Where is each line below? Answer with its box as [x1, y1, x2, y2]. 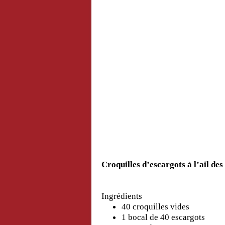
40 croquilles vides [122, 201, 189, 211]
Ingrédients [101, 191, 142, 201]
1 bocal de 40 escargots [122, 212, 205, 222]
